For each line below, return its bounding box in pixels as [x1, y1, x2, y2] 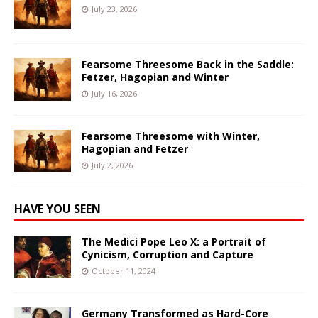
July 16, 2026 [92, 88, 137, 99]
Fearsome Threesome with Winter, [82, 129, 260, 143]
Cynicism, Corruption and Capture [82, 248, 253, 262]
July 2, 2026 [92, 160, 133, 171]
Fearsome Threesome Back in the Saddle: [82, 57, 294, 72]
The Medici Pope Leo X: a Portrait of [82, 235, 266, 249]
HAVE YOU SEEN [14, 201, 101, 217]
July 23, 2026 [92, 4, 137, 15]
